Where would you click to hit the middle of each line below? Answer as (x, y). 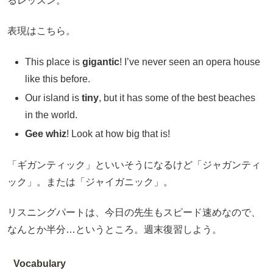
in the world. (51, 115)
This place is (54, 62)
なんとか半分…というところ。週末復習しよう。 (115, 229)
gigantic (101, 62)
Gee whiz (46, 134)
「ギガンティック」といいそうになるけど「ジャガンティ (134, 165)
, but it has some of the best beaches (177, 97)
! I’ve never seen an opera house (190, 62)
